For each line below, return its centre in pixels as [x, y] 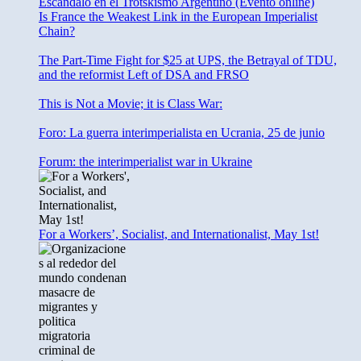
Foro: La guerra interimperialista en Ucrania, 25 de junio [182, 133]
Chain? [57, 31]
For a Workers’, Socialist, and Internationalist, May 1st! [179, 234]
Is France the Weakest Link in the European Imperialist [178, 17]
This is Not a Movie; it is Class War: [131, 104]
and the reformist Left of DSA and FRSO [144, 75]
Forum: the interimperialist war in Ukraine [145, 162]
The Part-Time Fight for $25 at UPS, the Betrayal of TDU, [188, 60]
